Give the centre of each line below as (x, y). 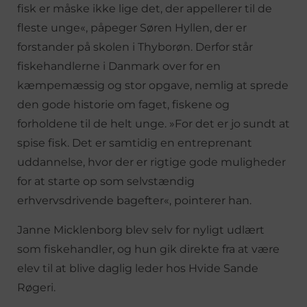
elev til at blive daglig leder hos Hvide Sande (138, 268)
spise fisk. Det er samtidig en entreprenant (135, 143)
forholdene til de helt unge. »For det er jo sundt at (153, 123)
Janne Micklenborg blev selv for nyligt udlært (141, 230)
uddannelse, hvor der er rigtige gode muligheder (151, 162)
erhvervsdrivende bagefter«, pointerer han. (134, 200)
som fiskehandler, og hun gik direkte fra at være (148, 249)
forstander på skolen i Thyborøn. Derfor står (135, 47)
